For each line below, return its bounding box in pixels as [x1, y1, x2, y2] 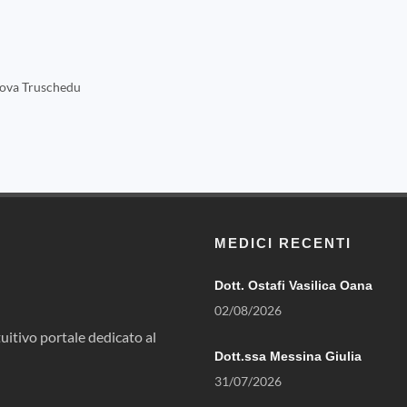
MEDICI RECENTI [214, 235, 352, 251]
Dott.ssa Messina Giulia [214, 349, 362, 363]
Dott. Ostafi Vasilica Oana [214, 278, 372, 293]
